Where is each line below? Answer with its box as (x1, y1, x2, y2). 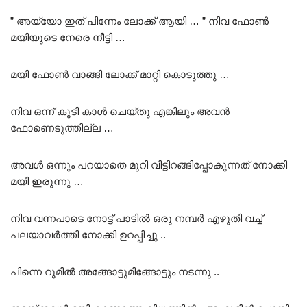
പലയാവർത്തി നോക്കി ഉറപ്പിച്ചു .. (10, 228, 166, 241)
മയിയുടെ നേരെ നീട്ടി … (10, 31, 125, 43)
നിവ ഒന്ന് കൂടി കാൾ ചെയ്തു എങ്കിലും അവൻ (10, 105, 230, 117)
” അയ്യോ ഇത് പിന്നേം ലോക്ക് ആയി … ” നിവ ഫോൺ (10, 14, 269, 27)
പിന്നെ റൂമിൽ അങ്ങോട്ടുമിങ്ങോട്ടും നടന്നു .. (10, 265, 219, 278)
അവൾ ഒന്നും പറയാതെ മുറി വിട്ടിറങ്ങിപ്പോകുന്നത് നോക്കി (10, 158, 287, 171)
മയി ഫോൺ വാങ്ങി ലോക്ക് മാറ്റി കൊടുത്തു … (10, 68, 230, 80)
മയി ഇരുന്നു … (10, 175, 84, 187)
